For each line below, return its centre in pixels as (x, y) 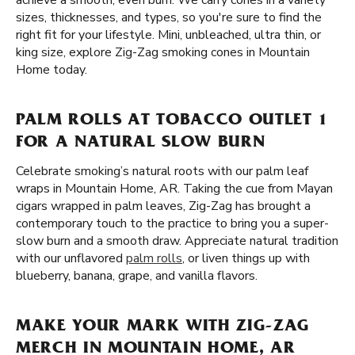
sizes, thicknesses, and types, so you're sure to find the (169, 17)
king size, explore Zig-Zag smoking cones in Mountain (163, 52)
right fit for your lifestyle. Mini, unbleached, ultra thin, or (168, 35)
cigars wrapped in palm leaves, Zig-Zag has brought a (163, 206)
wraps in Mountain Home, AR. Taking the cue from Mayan (174, 189)
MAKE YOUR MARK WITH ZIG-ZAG (162, 327)
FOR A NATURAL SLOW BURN (141, 143)
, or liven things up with (246, 258)
